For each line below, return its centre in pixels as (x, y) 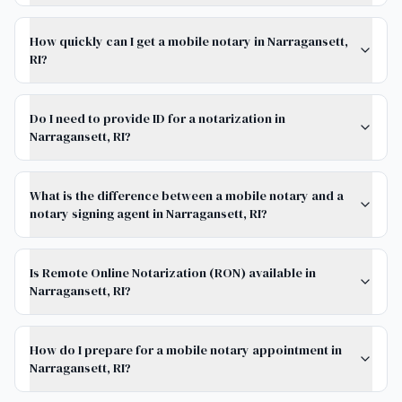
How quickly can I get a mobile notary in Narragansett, (189, 41)
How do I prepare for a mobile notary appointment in (186, 350)
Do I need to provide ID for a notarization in (157, 118)
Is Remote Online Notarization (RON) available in (173, 273)
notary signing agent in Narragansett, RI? (149, 214)
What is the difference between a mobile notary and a (187, 196)
